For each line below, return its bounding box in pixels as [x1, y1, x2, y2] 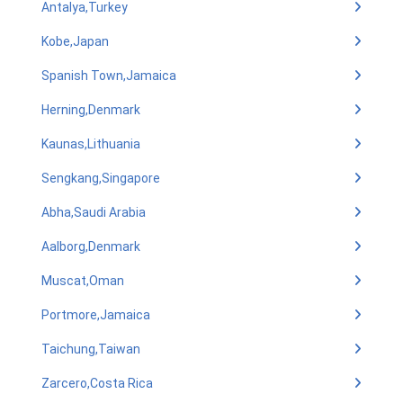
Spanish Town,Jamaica [41, 68, 176, 83]
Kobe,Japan [41, 34, 109, 49]
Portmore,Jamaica [41, 308, 150, 322]
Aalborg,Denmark [41, 239, 140, 254]
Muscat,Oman [41, 273, 124, 288]
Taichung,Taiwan [41, 342, 140, 356]
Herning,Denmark [41, 103, 140, 117]
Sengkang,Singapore [41, 171, 160, 185]
